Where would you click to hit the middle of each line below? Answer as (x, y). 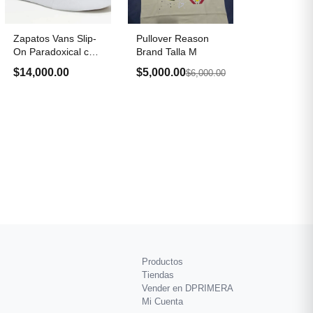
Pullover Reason (172, 38)
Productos (162, 262)
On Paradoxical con (57, 51)
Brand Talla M (166, 51)
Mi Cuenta (162, 301)
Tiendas (158, 275)
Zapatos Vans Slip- (55, 38)
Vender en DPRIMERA (188, 288)
